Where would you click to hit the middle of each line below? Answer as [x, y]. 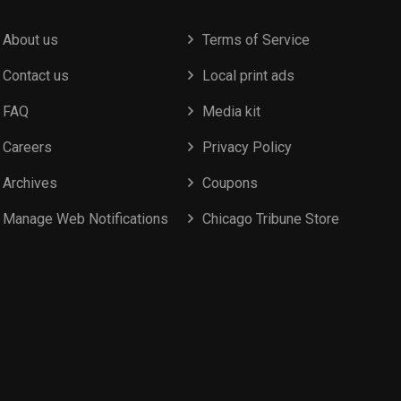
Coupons [230, 183]
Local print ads [249, 76]
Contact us [36, 76]
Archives [30, 183]
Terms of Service [256, 40]
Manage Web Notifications [86, 219]
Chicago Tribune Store [271, 219]
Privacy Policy [247, 147]
